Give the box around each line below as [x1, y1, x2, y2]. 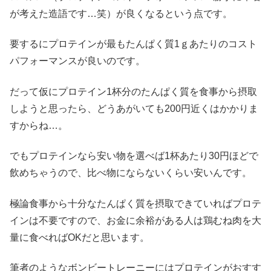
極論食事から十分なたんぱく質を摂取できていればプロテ [10, 198, 261, 209]
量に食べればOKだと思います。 [10, 232, 149, 243]
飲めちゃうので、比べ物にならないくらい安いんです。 [10, 168, 252, 178]
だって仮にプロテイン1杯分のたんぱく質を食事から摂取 [10, 86, 257, 97]
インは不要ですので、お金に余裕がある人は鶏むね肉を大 [10, 215, 261, 226]
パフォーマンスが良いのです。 [10, 56, 145, 67]
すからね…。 [10, 120, 68, 131]
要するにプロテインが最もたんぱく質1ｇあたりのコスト [10, 39, 257, 50]
